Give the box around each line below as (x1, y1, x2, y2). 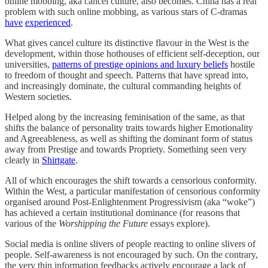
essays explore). (148, 218, 210, 229)
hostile (228, 59, 255, 69)
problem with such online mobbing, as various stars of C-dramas (5, 6, 247, 17)
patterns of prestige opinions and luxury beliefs (52, 59, 228, 69)
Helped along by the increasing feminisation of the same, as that (5, 111, 245, 122)
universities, (5, 59, 52, 69)
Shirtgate (42, 154, 75, 165)
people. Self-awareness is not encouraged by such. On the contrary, (5, 249, 258, 260)
